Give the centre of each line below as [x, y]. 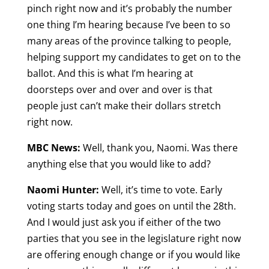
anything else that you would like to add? [120, 164]
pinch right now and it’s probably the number [129, 9]
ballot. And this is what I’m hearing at [110, 74]
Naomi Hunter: [63, 190]
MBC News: [53, 148]
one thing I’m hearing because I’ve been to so [128, 25]
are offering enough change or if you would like [133, 255]
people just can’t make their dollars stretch [124, 106]
